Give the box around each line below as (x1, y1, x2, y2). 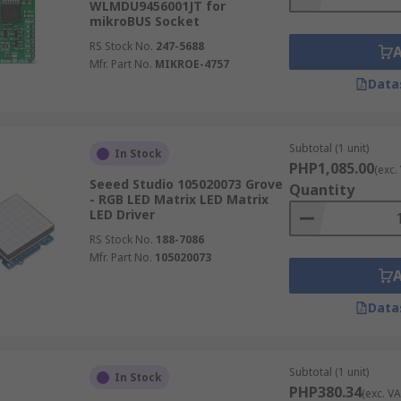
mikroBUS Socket (89, 13, 200, 30)
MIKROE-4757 (154, 56, 229, 72)
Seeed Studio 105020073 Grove (89, 175, 283, 192)
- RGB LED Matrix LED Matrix (89, 191, 269, 208)
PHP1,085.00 (288, 158, 374, 178)
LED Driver (89, 206, 155, 223)
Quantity (288, 180, 354, 200)
